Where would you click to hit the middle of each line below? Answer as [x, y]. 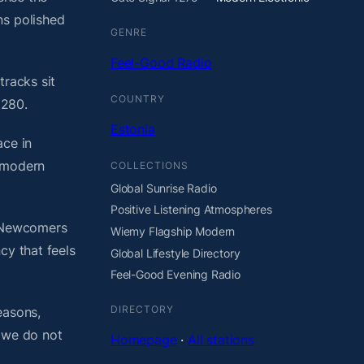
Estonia [133, 129]
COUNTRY [138, 98]
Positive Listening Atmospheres [191, 210]
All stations [221, 340]
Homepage [144, 340]
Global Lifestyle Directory [175, 253]
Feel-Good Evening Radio [175, 275]
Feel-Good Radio [161, 62]
